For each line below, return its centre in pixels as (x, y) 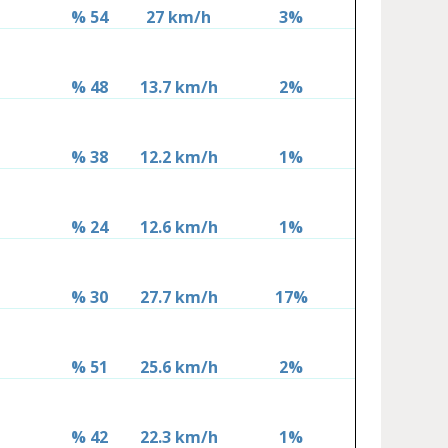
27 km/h (179, 17)
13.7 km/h (178, 87)
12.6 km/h (178, 227)
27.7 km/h (178, 297)
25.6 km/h (178, 367)
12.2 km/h (178, 157)
